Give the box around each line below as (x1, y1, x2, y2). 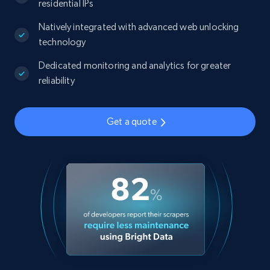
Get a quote (107, 116, 157, 127)
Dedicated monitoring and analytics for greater (39, 60, 231, 71)
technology (39, 36, 86, 48)
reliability (39, 75, 75, 86)
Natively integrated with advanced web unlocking (39, 21, 239, 33)
